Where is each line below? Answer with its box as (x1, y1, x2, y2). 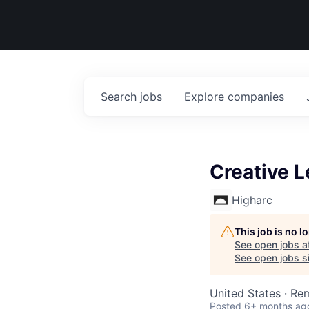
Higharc (232, 193, 272, 207)
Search (101, 90, 140, 103)
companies (228, 90, 284, 103)
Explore (184, 90, 228, 103)
